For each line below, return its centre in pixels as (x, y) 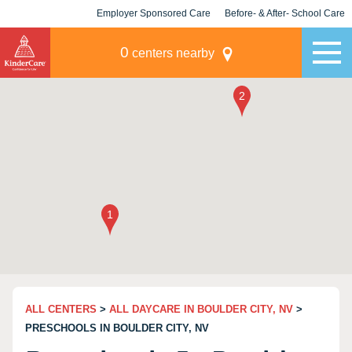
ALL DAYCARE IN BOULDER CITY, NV (201, 309)
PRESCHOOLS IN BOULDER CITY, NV (117, 328)
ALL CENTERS (61, 309)
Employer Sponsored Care (154, 13)
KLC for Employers (154, 41)
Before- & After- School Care (285, 13)
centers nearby (171, 53)
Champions (285, 41)
